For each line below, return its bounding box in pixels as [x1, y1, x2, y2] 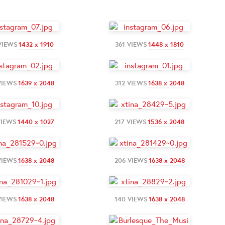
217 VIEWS [115, 117, 147, 126]
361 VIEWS [115, 40, 147, 49]
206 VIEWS [114, 156, 148, 165]
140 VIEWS [114, 194, 148, 203]
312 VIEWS [115, 78, 147, 87]
